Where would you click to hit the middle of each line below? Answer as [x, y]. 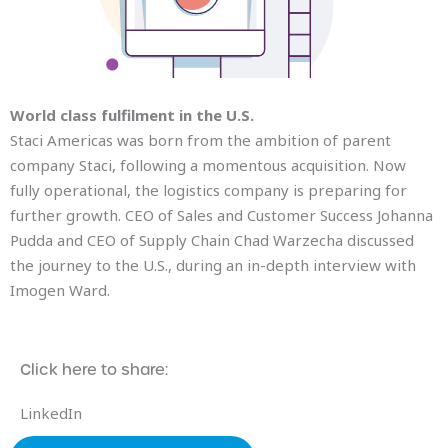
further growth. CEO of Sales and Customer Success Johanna [221, 215]
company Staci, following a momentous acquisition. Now [208, 165]
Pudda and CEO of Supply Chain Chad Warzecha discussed [212, 240]
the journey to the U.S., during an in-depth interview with [213, 265]
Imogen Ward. [62, 290]
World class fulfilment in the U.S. [132, 115]
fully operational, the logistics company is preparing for [208, 190]
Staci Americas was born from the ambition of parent [200, 140]
